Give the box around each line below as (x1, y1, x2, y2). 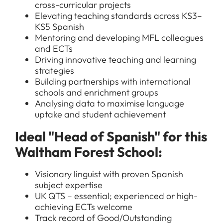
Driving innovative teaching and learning (35, 54, 196, 65)
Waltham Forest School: (15, 143, 162, 160)
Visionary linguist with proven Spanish (35, 168, 183, 180)
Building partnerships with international (35, 76, 191, 87)
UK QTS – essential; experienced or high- (35, 190, 198, 202)
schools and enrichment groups (35, 87, 158, 98)
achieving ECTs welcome (35, 201, 132, 213)
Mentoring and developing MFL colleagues (35, 32, 204, 43)
